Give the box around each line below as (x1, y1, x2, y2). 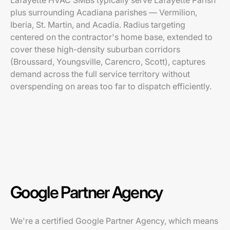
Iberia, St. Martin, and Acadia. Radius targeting (10, 20, 185, 30)
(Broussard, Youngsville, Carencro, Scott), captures (10, 56, 205, 67)
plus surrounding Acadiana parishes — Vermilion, (10, 7, 197, 17)
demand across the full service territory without (10, 69, 190, 79)
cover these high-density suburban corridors (10, 44, 180, 54)
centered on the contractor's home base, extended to (10, 32, 213, 42)
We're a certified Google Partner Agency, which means (10, 216, 218, 226)
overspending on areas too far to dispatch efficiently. (10, 81, 212, 91)
